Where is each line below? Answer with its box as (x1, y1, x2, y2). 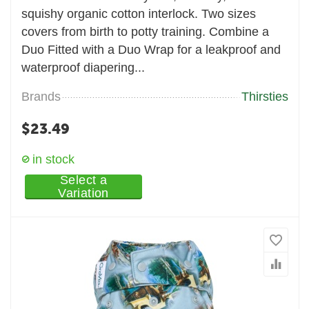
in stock (32, 152, 75, 166)
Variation (58, 186, 109, 200)
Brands (21, 90, 61, 104)
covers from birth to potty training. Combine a (21, 25, 270, 39)
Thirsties (241, 90, 288, 104)
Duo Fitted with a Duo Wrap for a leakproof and (21, 43, 281, 57)
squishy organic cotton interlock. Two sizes (21, 7, 257, 21)
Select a (60, 172, 107, 187)
